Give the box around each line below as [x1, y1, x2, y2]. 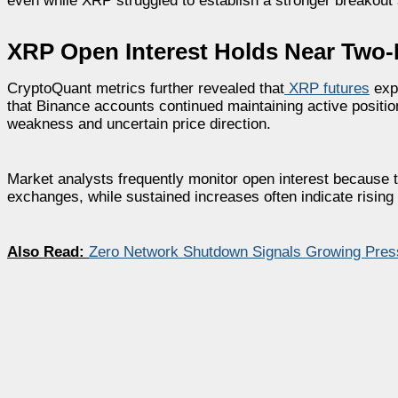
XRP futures [284, 79, 370, 97]
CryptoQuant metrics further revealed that [7, 79, 284, 97]
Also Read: [7, 243, 89, 260]
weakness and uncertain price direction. [7, 115, 271, 132]
